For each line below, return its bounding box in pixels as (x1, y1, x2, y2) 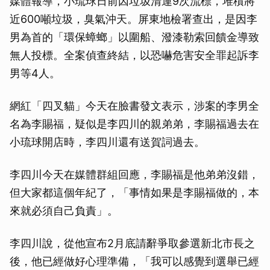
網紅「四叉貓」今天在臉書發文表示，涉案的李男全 (10, 99, 259, 112)
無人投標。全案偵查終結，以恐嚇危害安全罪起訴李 (10, 49, 259, 61)
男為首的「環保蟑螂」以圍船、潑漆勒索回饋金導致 (10, 31, 259, 43)
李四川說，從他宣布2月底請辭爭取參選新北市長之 (10, 237, 255, 250)
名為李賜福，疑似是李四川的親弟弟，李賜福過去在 (10, 118, 259, 130)
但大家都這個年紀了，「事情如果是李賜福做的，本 (10, 186, 259, 199)
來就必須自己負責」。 (10, 204, 118, 217)
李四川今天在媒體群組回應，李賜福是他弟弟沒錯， (10, 168, 259, 181)
